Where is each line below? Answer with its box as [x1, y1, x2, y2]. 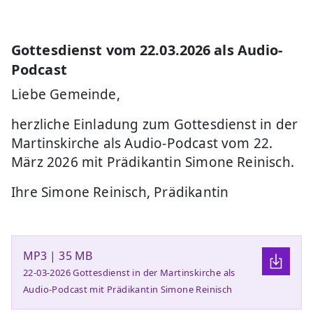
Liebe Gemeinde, [11, 85, 120, 104]
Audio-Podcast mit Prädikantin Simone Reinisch [23, 283, 233, 296]
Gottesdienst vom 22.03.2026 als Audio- [11, 41, 283, 60]
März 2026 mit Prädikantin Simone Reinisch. [11, 153, 294, 172]
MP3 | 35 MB [23, 248, 92, 264]
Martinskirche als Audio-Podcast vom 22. [11, 134, 273, 153]
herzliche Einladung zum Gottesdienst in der [11, 115, 298, 134]
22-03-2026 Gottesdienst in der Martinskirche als [23, 266, 235, 279]
